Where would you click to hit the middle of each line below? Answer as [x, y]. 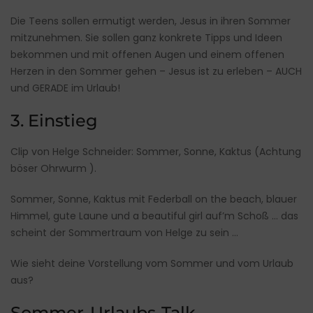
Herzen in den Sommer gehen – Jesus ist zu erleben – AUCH [156, 72]
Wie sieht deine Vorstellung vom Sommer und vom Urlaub [152, 264]
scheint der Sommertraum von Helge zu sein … [124, 233]
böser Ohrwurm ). [53, 169]
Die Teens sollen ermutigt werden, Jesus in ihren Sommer [151, 21]
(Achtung [276, 152]
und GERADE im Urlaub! [65, 88]
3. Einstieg [54, 121]
